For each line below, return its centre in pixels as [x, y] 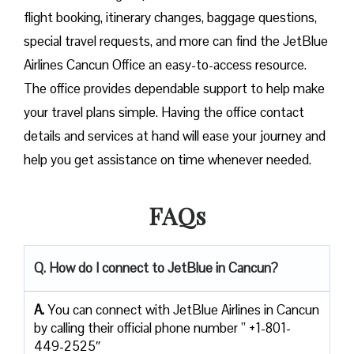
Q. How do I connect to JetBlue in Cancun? [156, 267]
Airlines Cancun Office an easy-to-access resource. [165, 64]
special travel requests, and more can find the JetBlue [176, 41]
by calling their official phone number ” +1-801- [162, 328]
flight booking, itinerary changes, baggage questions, [170, 17]
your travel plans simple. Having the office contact [164, 112]
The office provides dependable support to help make [174, 88]
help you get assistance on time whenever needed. [168, 159]
